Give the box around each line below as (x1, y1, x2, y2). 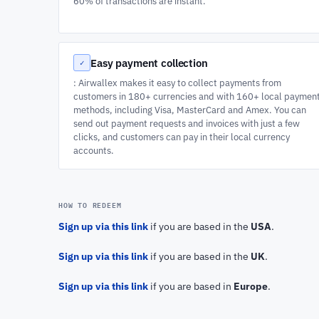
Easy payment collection (90, 56, 208, 70)
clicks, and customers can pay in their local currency (73, 131, 290, 142)
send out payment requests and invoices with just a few (73, 117, 300, 129)
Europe (234, 280, 268, 293)
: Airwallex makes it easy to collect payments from (73, 77, 281, 88)
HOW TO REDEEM (58, 198, 122, 211)
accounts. (73, 145, 114, 156)
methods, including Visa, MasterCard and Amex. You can (73, 104, 306, 115)
